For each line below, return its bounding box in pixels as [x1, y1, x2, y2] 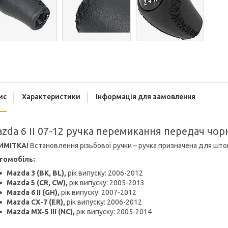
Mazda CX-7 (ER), [7, 198, 65, 207]
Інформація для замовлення [96, 93, 195, 101]
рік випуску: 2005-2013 [68, 179, 145, 187]
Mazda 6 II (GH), [7, 188, 60, 197]
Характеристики [22, 93, 80, 101]
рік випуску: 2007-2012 [60, 188, 136, 197]
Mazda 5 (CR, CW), [7, 179, 68, 187]
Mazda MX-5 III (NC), [7, 208, 75, 216]
